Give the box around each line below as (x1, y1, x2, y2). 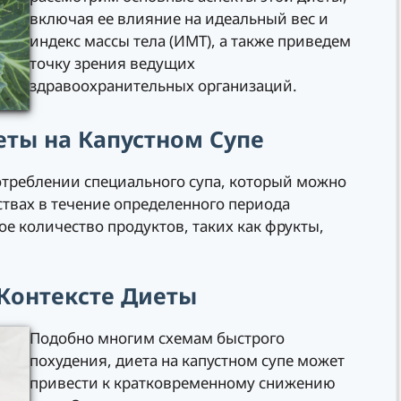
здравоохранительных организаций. (30, 75, 297, 97)
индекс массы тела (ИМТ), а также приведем (30, 30, 351, 52)
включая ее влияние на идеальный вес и (30, 8, 328, 30)
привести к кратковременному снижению (30, 372, 336, 394)
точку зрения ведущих (30, 53, 195, 74)
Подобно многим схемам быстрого (30, 328, 285, 349)
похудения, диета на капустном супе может (30, 350, 345, 371)
